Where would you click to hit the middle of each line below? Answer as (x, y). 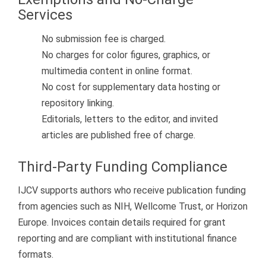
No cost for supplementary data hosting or (131, 87)
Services (45, 15)
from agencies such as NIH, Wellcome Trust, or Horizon (133, 207)
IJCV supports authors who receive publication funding (132, 191)
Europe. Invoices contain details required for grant (122, 223)
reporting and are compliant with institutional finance (127, 239)
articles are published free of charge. (118, 135)
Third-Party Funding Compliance (123, 167)
